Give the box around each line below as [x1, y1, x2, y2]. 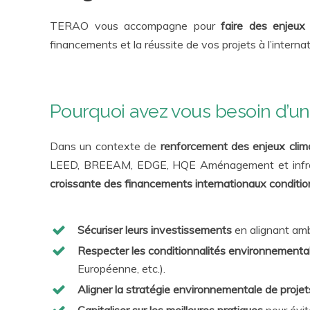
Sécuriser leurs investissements [77, 223, 232, 237]
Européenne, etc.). [77, 262, 165, 275]
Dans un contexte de [50, 139, 161, 153]
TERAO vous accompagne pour [50, 19, 221, 33]
